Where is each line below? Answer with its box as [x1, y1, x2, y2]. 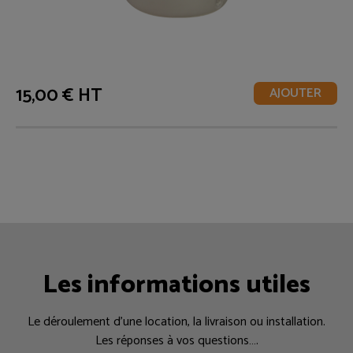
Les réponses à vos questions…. [95, 329, 258, 351]
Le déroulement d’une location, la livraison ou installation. [28, 310, 325, 333]
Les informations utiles [43, 264, 310, 306]
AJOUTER [269, 82, 321, 104]
